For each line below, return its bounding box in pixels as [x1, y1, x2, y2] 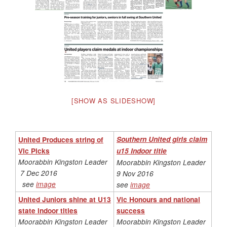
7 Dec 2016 [18, 167, 57, 178]
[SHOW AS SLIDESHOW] [71, 95, 156, 105]
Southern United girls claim [117, 134, 207, 144]
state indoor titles [18, 205, 78, 215]
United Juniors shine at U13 [18, 194, 111, 204]
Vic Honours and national [117, 194, 200, 204]
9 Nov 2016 [117, 168, 154, 178]
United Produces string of [18, 134, 103, 144]
